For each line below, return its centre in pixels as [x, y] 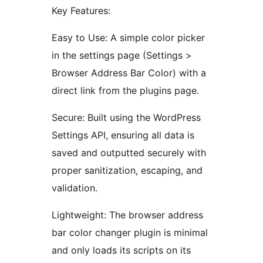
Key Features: [81, 11]
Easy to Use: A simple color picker [128, 38]
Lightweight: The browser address [127, 215]
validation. [75, 188]
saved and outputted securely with [129, 153]
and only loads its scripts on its [121, 250]
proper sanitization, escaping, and [127, 171]
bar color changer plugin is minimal [130, 233]
